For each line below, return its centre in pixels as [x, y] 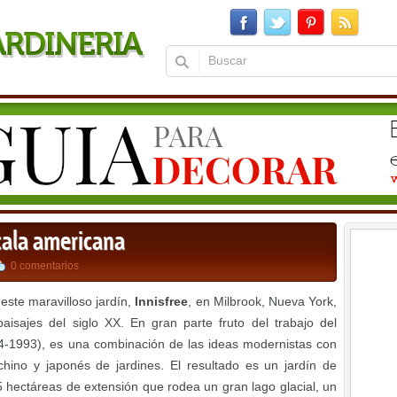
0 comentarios [45, 266]
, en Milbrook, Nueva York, [263, 301]
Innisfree [162, 301]
